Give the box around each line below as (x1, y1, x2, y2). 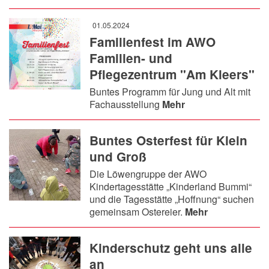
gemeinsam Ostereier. (89, 204, 186, 219)
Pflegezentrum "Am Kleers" (89, 65, 255, 83)
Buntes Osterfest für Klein (89, 131, 248, 149)
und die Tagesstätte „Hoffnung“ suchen (89, 192, 255, 206)
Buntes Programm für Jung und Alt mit (89, 84, 251, 98)
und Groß (89, 147, 147, 165)
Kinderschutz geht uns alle (89, 238, 253, 256)
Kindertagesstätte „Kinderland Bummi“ (89, 179, 252, 193)
